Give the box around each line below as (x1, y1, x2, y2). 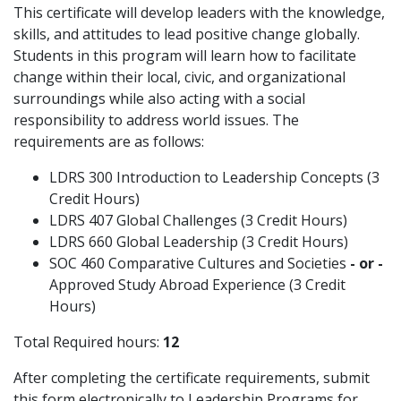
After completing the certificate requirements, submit (13, 368, 370, 388)
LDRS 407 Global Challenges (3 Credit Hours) (49, 210, 347, 230)
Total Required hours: (13, 332, 163, 352)
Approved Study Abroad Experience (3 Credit (49, 275, 346, 294)
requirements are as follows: (13, 132, 204, 151)
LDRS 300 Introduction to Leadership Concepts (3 (49, 167, 380, 187)
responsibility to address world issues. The (13, 110, 299, 130)
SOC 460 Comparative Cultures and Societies (49, 253, 350, 273)
